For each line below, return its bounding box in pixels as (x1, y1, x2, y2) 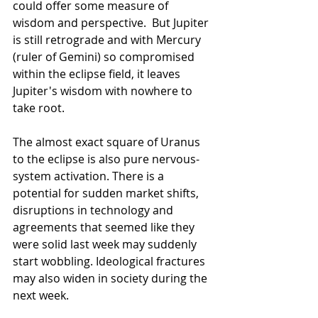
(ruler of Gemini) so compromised (13, 49, 197, 65)
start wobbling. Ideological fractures (13, 253, 208, 270)
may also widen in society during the (13, 270, 210, 287)
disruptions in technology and (13, 202, 176, 219)
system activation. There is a (13, 168, 167, 185)
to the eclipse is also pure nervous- (13, 151, 199, 168)
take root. (13, 100, 65, 116)
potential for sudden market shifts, (13, 185, 202, 202)
